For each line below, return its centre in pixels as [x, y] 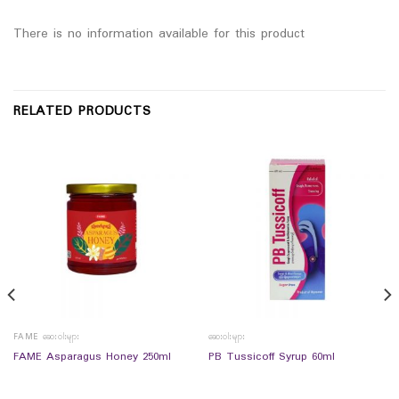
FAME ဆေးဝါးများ [46, 337]
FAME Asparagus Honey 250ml [92, 357]
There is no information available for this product [159, 34]
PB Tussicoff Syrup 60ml [271, 357]
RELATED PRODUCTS [82, 112]
